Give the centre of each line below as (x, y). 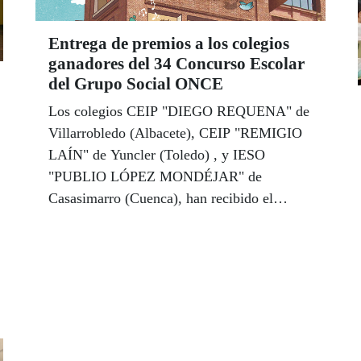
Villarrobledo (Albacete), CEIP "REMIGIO (175, 133)
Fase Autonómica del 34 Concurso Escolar (173, 241)
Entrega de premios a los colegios (169, 43)
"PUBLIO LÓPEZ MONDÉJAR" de (155, 176)
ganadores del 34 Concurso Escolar (176, 63)
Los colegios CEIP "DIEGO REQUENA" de (179, 111)
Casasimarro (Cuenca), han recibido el (161, 198)
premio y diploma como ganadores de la (166, 220)
